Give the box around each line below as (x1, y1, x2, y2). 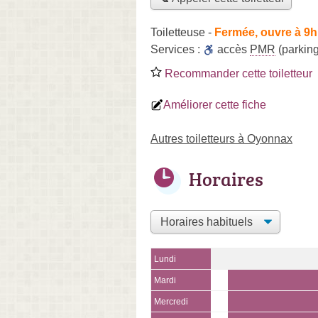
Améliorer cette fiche (163, 98, 266, 111)
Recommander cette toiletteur (162, 67, 312, 79)
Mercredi (154, 297, 188, 306)
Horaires (189, 165, 263, 192)
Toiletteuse (150, 26, 205, 38)
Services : (150, 43, 203, 55)
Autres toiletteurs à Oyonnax (150, 132, 292, 145)
